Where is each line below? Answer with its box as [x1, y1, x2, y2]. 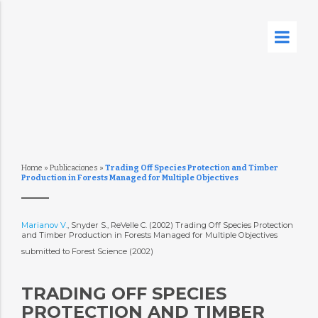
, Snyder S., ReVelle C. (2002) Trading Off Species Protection [67, 220, 293, 230]
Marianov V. [21, 220, 67, 230]
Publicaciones [49, 163, 98, 172]
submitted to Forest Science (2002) [21, 246, 155, 256]
